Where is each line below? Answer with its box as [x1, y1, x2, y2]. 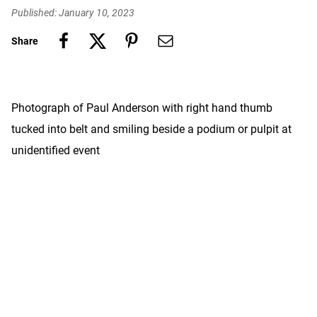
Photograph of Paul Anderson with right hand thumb [11, 101, 272, 115]
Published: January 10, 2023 [11, 7, 134, 18]
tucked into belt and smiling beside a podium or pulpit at [11, 122, 292, 136]
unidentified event [11, 144, 100, 157]
